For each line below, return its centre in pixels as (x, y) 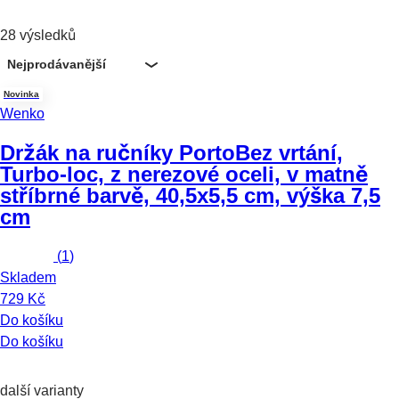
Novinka (21, 94)
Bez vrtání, (289, 152)
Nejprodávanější (57, 64)
